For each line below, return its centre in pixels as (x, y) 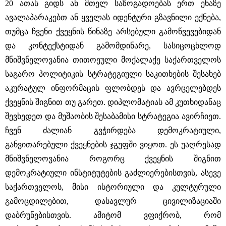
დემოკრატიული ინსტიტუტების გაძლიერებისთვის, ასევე (113, 173)
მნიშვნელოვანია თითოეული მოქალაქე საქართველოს (113, 60)
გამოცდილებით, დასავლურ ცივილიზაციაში (113, 201)
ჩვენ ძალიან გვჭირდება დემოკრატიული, (113, 130)
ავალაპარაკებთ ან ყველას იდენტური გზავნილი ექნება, (113, 17)
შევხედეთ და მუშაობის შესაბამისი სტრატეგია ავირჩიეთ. (113, 116)
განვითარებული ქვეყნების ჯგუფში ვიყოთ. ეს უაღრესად (113, 145)
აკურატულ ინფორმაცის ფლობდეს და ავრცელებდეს (113, 88)
